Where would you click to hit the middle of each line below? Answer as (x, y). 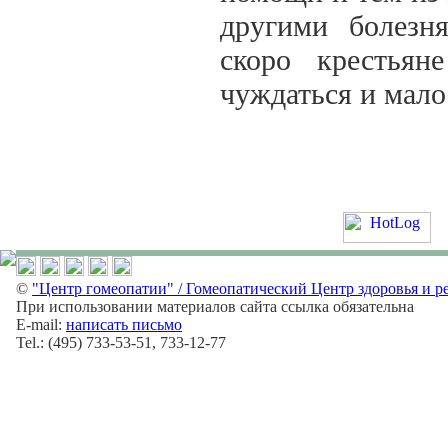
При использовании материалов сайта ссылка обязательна (215, 306)
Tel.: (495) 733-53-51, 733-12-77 (121, 342)
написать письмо (124, 324)
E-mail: (41, 324)
